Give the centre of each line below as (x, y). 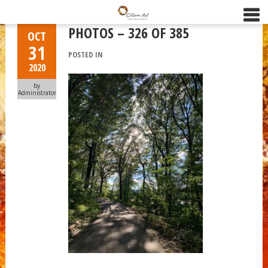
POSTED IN (86, 54)
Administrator (37, 93)
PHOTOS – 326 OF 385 (129, 33)
